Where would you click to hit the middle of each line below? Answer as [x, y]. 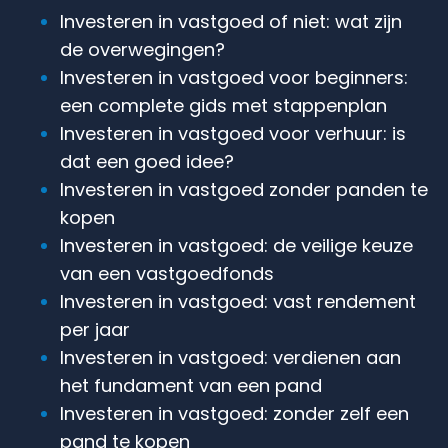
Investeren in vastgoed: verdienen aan [230, 357]
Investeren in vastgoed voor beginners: [234, 77]
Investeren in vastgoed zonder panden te [244, 189]
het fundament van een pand [191, 385]
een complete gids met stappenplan [223, 105]
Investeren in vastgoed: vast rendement [238, 301]
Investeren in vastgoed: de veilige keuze [236, 245]
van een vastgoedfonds [167, 273]
